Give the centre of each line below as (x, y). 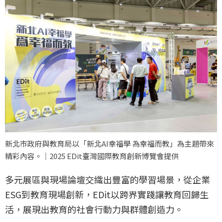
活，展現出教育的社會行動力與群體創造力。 (94, 209)
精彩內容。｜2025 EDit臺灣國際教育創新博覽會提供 (92, 156)
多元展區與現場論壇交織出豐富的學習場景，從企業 (108, 180)
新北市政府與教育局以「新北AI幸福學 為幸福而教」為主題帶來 (110, 144)
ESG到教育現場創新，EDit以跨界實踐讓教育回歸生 (107, 194)
